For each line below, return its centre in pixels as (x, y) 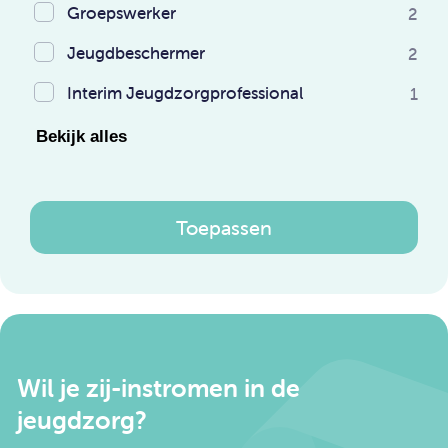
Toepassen (224, 227)
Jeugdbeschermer (136, 53)
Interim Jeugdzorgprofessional (185, 93)
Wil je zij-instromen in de (158, 388)
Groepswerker (121, 13)
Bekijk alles (81, 136)
